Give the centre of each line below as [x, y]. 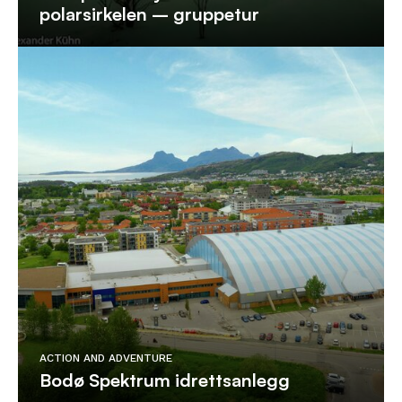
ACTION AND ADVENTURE [106, 358]
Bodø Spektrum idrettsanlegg [165, 380]
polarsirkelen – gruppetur [149, 14]
